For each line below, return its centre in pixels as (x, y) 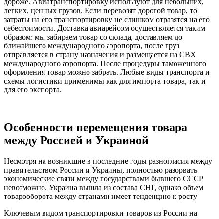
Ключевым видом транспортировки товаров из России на (100, 213)
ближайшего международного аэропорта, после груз (92, 46)
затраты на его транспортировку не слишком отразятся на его (107, 20)
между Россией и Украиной (76, 140)
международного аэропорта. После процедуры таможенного (105, 64)
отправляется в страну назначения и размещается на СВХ (100, 55)
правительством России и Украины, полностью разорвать (100, 170)
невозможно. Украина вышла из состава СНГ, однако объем (104, 187)
